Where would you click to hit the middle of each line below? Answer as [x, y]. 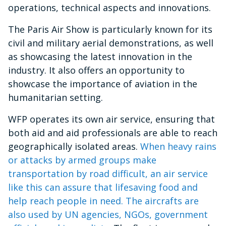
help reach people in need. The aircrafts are [103, 201]
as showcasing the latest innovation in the [100, 56]
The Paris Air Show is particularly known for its [110, 29]
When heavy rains [177, 146]
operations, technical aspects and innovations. [109, 7]
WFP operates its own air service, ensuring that [111, 119]
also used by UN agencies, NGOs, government [108, 214]
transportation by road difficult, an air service [108, 173]
